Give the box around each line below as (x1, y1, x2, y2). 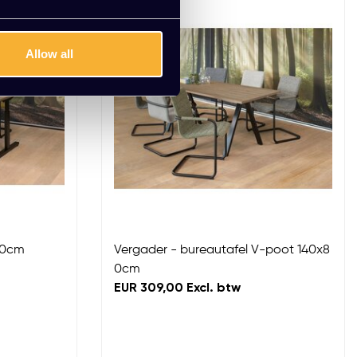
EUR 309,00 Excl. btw (114, 282, 241, 295)
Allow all (25, 47, 74, 61)
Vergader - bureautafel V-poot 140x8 (114, 244, 330, 257)
